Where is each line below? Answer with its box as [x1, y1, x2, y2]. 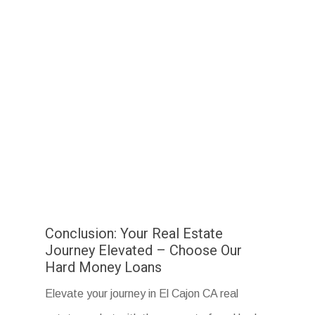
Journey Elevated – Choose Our [45, 242, 243, 259]
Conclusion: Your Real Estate [45, 225, 224, 243]
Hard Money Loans [45, 259, 162, 276]
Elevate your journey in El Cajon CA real [45, 288, 239, 300]
